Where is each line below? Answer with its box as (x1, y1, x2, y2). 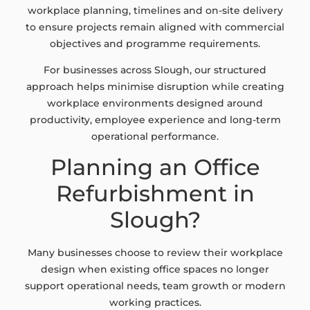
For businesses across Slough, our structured (44, 64, 266, 77)
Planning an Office (50, 154, 260, 181)
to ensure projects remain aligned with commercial (26, 20, 284, 33)
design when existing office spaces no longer (41, 263, 269, 276)
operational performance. (91, 130, 219, 143)
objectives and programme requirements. (50, 37, 260, 50)
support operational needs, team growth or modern (24, 280, 286, 293)
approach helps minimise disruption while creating (26, 80, 284, 93)
